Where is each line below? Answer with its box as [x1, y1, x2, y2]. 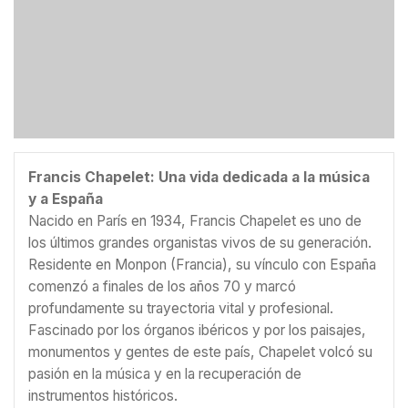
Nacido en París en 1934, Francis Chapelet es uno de [28, 212, 362, 230]
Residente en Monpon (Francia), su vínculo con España [28, 256, 376, 274]
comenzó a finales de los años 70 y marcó [28, 278, 296, 296]
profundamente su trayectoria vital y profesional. [28, 300, 333, 318]
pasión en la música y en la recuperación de [28, 365, 301, 383]
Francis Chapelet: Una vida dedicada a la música [28, 168, 370, 187]
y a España [28, 190, 103, 209]
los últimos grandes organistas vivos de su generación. [28, 234, 372, 252]
